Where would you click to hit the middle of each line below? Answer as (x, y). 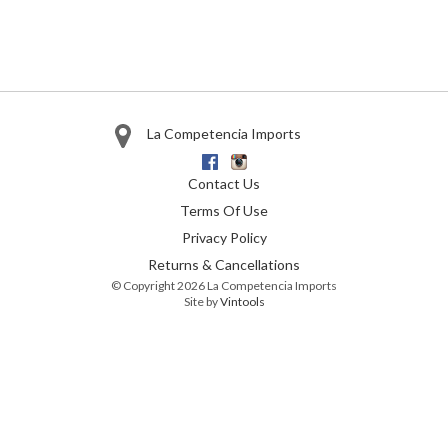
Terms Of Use (224, 210)
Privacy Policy (224, 237)
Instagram (278, 163)
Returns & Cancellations (224, 264)
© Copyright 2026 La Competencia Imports (224, 285)
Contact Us (224, 183)
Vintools (242, 301)
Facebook (247, 163)
